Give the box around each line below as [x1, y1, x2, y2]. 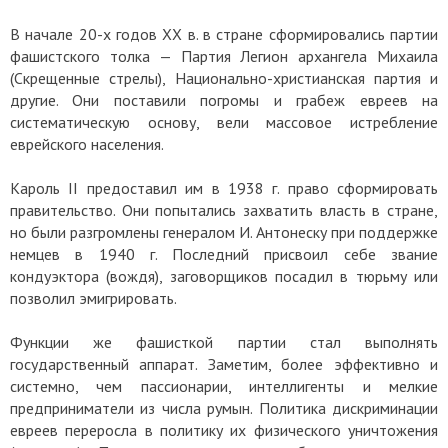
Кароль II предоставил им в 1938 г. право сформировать [10, 178, 438, 199]
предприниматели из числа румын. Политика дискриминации [10, 398, 438, 419]
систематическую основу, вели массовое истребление [10, 112, 438, 133]
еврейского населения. [10, 134, 167, 155]
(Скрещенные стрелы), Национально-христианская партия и [10, 68, 438, 89]
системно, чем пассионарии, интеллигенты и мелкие [10, 376, 438, 397]
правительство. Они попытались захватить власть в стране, [10, 200, 438, 221]
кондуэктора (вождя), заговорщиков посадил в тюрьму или [10, 266, 438, 287]
